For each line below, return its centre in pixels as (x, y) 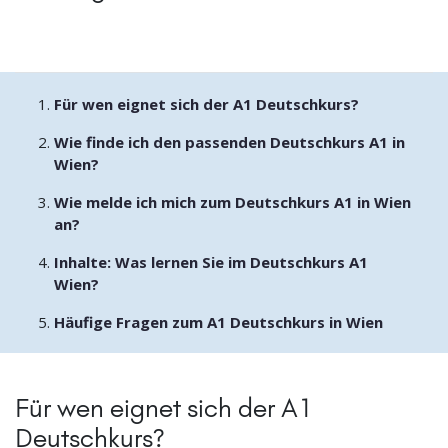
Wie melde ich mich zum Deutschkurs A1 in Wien (232, 202)
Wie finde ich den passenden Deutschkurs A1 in (229, 142)
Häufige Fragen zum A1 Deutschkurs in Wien (218, 322)
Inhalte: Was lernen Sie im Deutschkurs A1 (210, 262)
